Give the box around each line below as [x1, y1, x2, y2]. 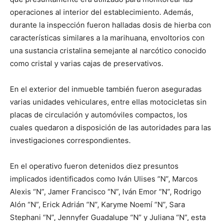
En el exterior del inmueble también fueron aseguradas [10, 84, 202, 94]
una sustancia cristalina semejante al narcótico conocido [10, 46, 206, 56]
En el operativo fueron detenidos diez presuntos [10, 161, 179, 171]
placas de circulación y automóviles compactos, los [10, 110, 187, 120]
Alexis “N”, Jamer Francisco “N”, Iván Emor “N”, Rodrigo [10, 187, 201, 197]
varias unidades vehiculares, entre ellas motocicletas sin [10, 97, 207, 107]
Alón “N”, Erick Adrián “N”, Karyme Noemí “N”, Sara [10, 200, 185, 210]
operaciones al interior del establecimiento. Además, [10, 7, 193, 17]
